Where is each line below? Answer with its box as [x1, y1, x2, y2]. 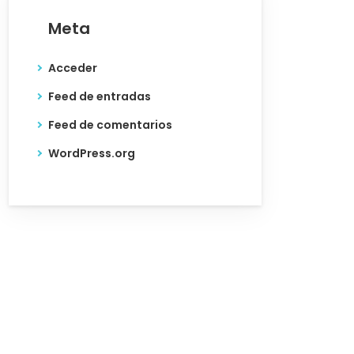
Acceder [48, 60, 97, 76]
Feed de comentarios [48, 117, 172, 133]
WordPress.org [48, 145, 135, 161]
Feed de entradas [48, 88, 151, 104]
